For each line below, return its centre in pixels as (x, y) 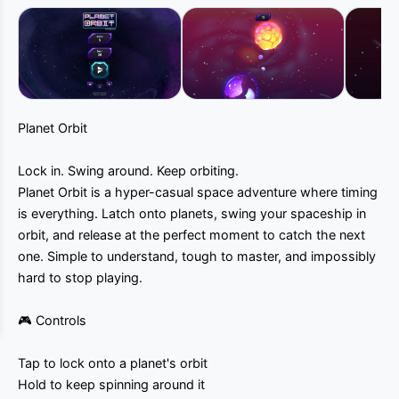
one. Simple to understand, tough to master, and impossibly (197, 256)
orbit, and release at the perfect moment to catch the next (191, 235)
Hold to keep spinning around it (111, 385)
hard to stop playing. (80, 278)
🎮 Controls (52, 321)
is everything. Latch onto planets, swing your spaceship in (192, 214)
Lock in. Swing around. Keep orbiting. (128, 171)
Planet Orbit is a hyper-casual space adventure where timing (198, 192)
